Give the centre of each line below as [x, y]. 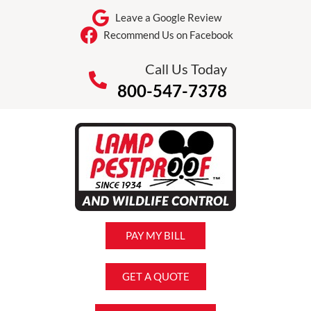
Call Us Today [186, 69]
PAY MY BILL [155, 235]
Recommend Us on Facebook [168, 35]
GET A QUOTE [155, 276]
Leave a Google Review [168, 17]
